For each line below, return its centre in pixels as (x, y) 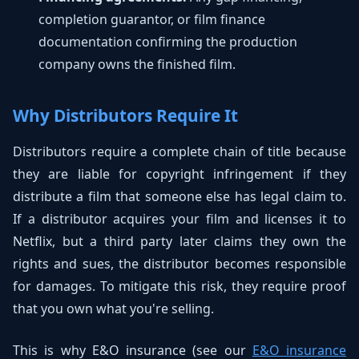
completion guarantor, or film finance (152, 19)
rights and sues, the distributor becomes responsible (179, 264)
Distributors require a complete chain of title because (179, 151)
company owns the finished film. (137, 64)
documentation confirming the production (168, 42)
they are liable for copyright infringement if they (179, 174)
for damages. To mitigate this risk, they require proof (179, 286)
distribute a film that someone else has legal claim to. (179, 196)
